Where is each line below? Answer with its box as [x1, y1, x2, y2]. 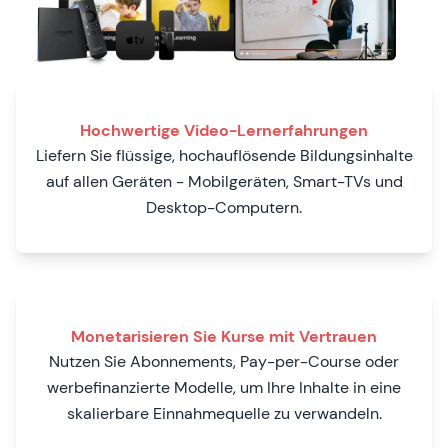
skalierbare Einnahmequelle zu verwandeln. [66, 402, 382, 424]
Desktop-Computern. [146, 196, 302, 218]
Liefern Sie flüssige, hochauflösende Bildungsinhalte [35, 144, 413, 166]
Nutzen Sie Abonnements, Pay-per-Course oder [49, 350, 399, 372]
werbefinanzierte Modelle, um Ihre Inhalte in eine [47, 376, 401, 398]
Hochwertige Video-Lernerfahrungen [80, 119, 368, 141]
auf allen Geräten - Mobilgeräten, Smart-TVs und [45, 170, 403, 192]
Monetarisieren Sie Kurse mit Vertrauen [71, 325, 377, 347]
